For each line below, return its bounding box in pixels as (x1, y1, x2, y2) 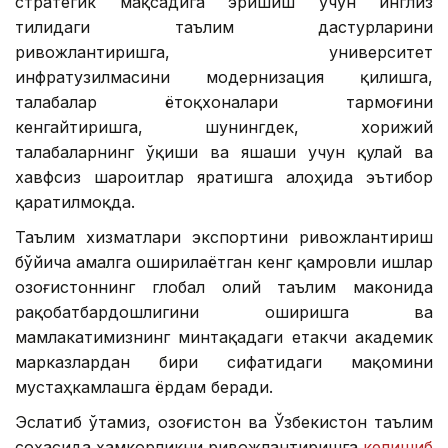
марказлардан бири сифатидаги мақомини (15, 352, 433, 373)
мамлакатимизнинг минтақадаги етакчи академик (15, 327, 433, 348)
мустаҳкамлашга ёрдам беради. (15, 377, 273, 398)
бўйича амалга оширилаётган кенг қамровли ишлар (15, 252, 433, 273)
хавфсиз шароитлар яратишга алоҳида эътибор (15, 167, 433, 188)
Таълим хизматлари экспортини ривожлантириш (15, 227, 433, 248)
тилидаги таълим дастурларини (15, 17, 433, 38)
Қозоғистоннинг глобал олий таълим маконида (15, 277, 433, 298)
